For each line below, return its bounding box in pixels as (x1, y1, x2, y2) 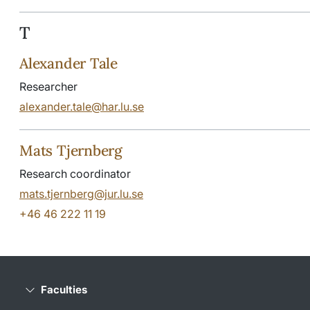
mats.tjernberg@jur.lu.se (19, 186, 143, 201)
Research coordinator (19, 166, 131, 181)
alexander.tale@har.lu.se (19, 99, 144, 113)
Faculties (41, 282, 87, 296)
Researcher (19, 79, 77, 93)
